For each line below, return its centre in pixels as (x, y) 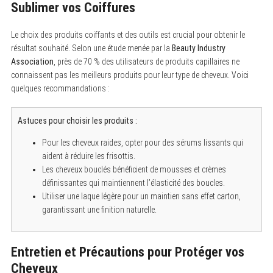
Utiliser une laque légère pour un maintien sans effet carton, (141, 196)
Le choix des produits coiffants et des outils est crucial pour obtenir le (128, 34)
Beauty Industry (198, 48)
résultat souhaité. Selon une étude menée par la (91, 48)
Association (32, 61)
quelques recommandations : (60, 88)
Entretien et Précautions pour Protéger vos (127, 252)
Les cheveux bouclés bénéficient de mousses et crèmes (134, 169)
